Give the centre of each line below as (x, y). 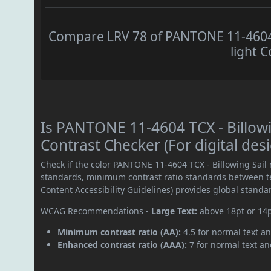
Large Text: (175, 211)
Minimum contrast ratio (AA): (119, 232)
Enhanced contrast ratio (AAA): (122, 245)
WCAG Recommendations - (96, 211)
